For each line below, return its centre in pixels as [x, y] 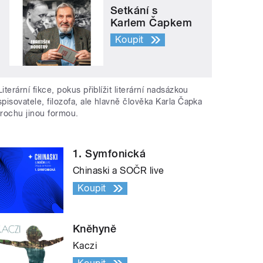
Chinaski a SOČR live [119, 170]
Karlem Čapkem [151, 23]
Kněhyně [95, 228]
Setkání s [134, 11]
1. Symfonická [109, 153]
